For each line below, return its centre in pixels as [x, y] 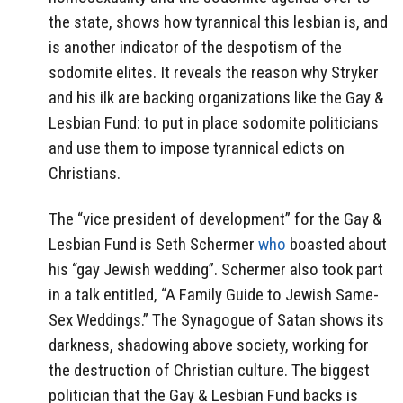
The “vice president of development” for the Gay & [215, 219]
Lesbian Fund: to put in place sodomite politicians [214, 123]
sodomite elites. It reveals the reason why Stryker [214, 73]
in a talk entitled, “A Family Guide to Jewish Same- [214, 294]
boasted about [336, 244]
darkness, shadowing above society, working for [209, 345]
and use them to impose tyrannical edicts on [197, 148]
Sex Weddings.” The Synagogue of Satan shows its [216, 319]
